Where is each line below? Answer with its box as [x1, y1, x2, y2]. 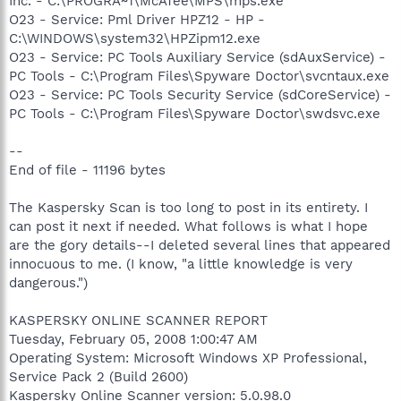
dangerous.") [9, 274, 88, 291]
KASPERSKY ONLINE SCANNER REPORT [9, 311, 268, 328]
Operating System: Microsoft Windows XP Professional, [9, 349, 367, 366]
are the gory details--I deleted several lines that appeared [9, 236, 390, 253]
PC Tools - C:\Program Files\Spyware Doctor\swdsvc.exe [9, 105, 380, 122]
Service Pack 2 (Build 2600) [9, 368, 188, 385]
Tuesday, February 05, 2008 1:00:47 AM [9, 330, 258, 347]
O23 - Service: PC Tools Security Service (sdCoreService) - [9, 86, 391, 103]
